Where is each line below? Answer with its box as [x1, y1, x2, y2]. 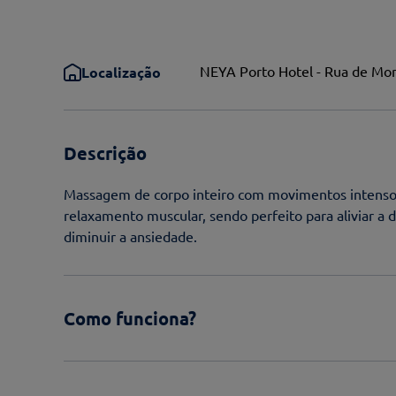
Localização [81, 62, 161, 81]
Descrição [64, 141, 147, 165]
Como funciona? [64, 307, 196, 331]
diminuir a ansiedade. [64, 227, 197, 246]
